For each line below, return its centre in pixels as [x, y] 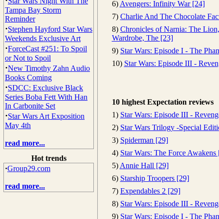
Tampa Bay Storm [33, 10]
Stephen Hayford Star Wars [50, 29]
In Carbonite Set [30, 106]
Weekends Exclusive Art [43, 38]
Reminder [20, 19]
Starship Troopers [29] [154, 178]
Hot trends [49, 158]
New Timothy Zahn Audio [49, 68]
